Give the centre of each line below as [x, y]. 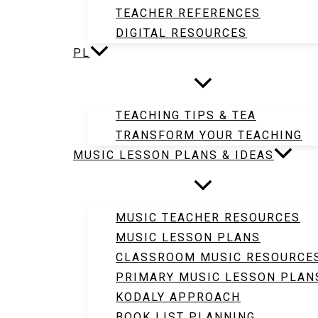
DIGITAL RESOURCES [181, 33]
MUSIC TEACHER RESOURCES [208, 218]
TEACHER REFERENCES [188, 13]
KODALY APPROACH [178, 297]
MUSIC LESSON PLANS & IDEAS [174, 155]
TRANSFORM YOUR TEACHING [209, 135]
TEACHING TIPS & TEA [186, 115]
